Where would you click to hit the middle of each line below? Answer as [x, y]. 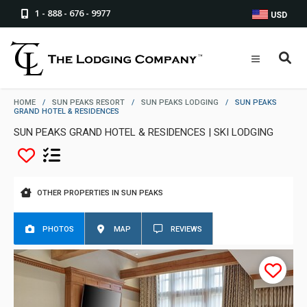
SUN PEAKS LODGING [180, 102]
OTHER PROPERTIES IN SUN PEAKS [100, 193]
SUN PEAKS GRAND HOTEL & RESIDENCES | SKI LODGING [144, 132]
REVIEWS [186, 229]
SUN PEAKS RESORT [88, 102]
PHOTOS [58, 229]
